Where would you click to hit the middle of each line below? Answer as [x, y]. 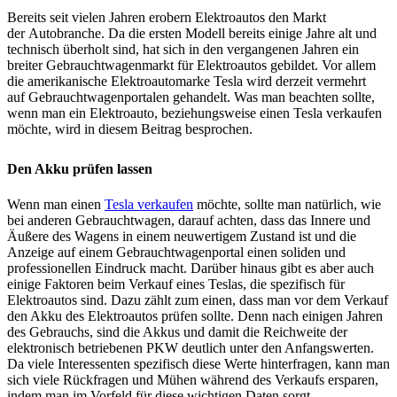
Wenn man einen [56, 204]
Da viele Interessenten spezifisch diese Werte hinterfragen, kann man [198, 363]
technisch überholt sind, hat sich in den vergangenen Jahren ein [183, 49]
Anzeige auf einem [62, 252]
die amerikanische [59, 81]
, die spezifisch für [294, 284]
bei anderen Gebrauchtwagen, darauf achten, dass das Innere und [189, 220]
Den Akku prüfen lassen [80, 168]
